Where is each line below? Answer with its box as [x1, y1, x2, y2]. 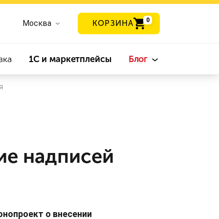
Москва [22, 19, 52, 28]
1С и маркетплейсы [28, 54, 111, 65]
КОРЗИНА [92, 19, 133, 28]
